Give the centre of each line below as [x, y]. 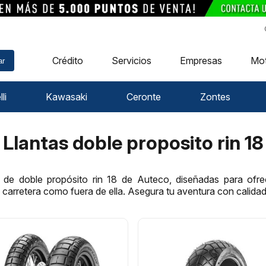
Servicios [132, 61]
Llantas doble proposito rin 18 [133, 142]
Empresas [201, 61]
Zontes [215, 96]
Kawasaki [67, 96]
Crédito [68, 61]
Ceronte [143, 96]
